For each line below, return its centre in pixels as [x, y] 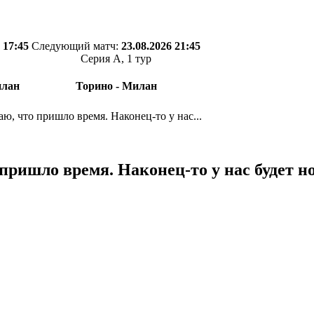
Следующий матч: [76, 46]
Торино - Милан [116, 86]
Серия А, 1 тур [116, 59]
